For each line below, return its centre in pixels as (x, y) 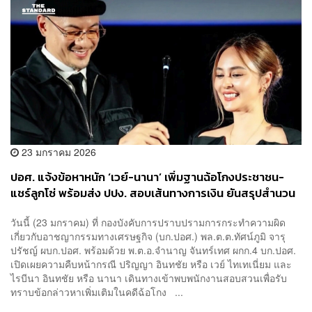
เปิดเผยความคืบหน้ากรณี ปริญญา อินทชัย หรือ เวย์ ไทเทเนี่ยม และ (151, 264)
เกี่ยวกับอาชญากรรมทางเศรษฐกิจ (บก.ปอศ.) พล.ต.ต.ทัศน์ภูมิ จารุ (148, 236)
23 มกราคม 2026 (57, 152)
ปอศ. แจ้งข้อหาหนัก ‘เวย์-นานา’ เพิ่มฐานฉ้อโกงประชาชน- (147, 178)
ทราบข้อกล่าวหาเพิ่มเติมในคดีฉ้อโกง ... (97, 291)
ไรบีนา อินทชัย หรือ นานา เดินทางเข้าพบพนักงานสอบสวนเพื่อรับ (149, 278)
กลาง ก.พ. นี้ (40, 210)
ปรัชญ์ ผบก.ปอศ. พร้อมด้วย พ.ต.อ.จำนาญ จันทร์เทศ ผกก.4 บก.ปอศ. (153, 250)
